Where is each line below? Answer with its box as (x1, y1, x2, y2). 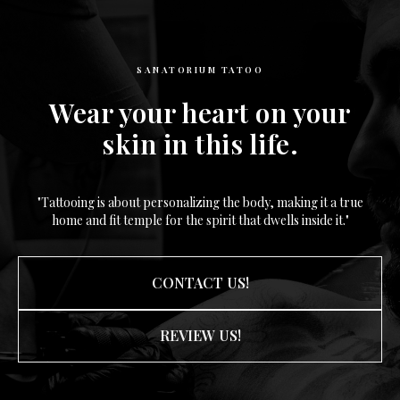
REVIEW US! (159, 326, 241, 346)
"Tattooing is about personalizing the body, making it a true (37, 194, 363, 211)
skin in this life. (102, 126, 298, 162)
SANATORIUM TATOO (137, 63, 263, 76)
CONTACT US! (151, 272, 249, 292)
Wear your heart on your (49, 95, 351, 130)
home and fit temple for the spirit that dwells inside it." (51, 212, 349, 229)
